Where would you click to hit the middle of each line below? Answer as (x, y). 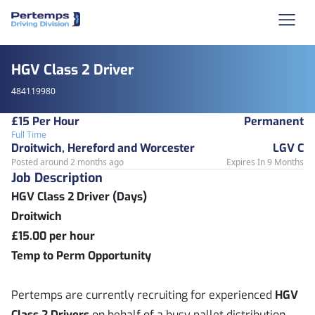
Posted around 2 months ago (67, 162)
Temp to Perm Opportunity (81, 256)
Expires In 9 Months (265, 162)
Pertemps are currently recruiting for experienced (143, 295)
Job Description (57, 178)
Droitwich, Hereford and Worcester (103, 148)
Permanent (274, 121)
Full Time (29, 135)
